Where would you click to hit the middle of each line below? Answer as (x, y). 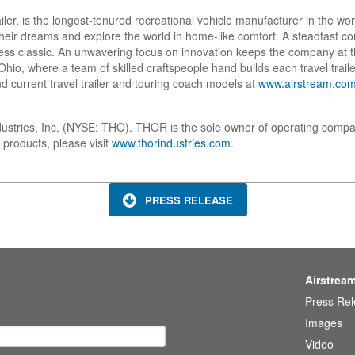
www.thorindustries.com (171, 143)
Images (324, 322)
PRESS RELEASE (189, 200)
